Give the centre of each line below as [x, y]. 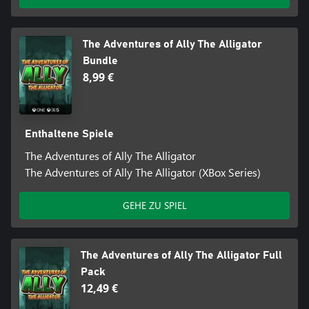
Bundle [101, 61]
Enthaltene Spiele [69, 134]
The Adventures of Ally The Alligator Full [182, 256]
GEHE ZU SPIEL [154, 206]
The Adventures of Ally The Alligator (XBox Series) [142, 172]
